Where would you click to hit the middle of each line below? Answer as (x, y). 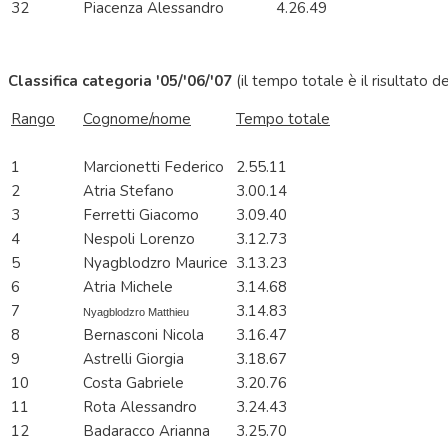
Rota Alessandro (142, 407)
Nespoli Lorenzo (141, 239)
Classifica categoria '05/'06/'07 (122, 81)
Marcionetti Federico (153, 167)
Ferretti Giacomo (143, 215)
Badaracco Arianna (148, 431)
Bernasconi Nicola (145, 335)
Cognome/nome (137, 119)
